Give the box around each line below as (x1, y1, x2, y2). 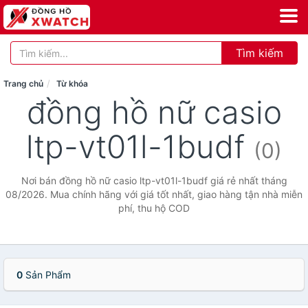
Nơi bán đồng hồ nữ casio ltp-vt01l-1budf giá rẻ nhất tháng (21, 175, 287, 186)
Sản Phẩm (23, 269, 71, 280)
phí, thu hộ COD (118, 202, 190, 214)
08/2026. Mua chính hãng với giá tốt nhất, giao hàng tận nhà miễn (5, 188, 302, 200)
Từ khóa (56, 78, 88, 89)
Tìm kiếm (236, 46, 283, 60)
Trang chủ (3, 78, 43, 89)
